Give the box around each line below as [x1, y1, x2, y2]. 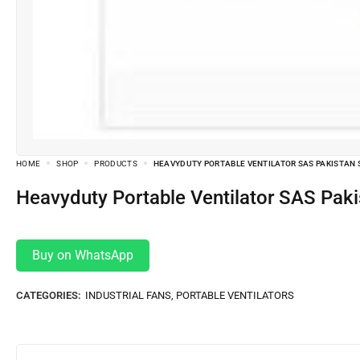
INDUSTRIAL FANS [85, 289, 171, 302]
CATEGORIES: [16, 289, 81, 302]
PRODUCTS [94, 159, 137, 169]
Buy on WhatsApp [32, 247, 133, 264]
